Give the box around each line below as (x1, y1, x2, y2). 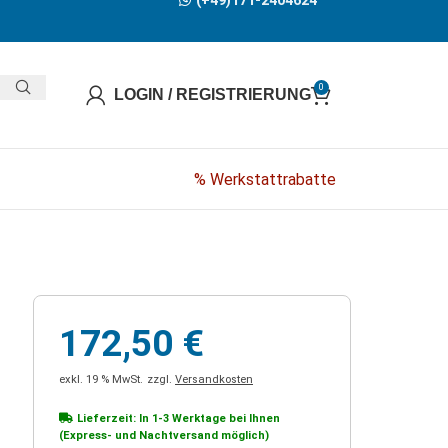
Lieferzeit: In (77, 412, 152, 425)
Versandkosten (175, 373, 253, 386)
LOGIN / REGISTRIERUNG (114, 86, 311, 103)
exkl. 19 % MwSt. (59, 373, 143, 386)
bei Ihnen (226, 412, 280, 425)
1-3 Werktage (152, 412, 226, 425)
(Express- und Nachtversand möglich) (59, 429, 269, 442)
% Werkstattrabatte (194, 169, 336, 189)
